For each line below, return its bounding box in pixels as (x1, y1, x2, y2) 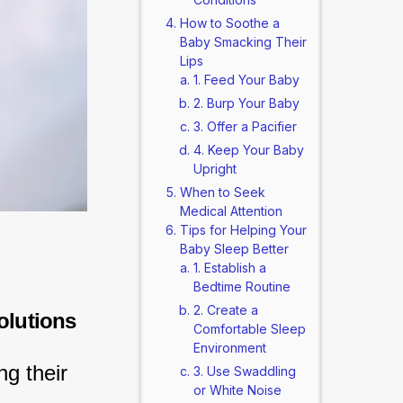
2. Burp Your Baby (193, 95, 300, 111)
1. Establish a (193, 260, 266, 275)
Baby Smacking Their (179, 34, 307, 49)
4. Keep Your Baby (193, 142, 304, 157)
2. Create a (193, 302, 258, 318)
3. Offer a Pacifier (193, 119, 297, 134)
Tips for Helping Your (179, 222, 307, 237)
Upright (193, 161, 237, 176)
